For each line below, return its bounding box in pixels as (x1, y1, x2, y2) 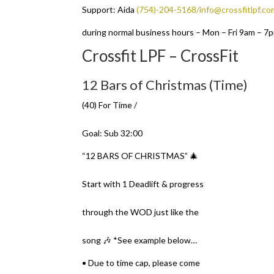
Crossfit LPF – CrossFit (82, 46, 239, 65)
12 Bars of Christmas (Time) (82, 76, 248, 93)
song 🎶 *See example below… (82, 235, 198, 245)
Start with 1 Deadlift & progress (82, 179, 204, 189)
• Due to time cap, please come (82, 257, 201, 268)
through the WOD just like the (82, 207, 199, 217)
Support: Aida (82, 4, 137, 15)
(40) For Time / (82, 100, 138, 110)
